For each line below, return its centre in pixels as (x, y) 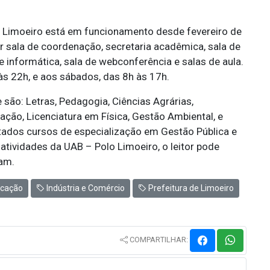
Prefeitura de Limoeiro (190, 188)
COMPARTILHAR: (159, 240)
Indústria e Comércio (84, 188)
